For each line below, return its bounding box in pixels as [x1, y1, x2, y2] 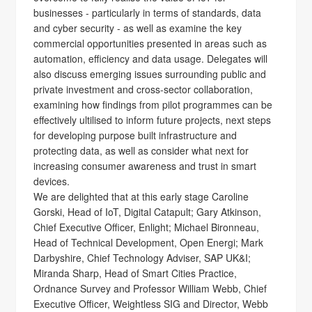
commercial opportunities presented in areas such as [33, 36, 267, 50]
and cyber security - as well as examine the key [33, 21, 242, 35]
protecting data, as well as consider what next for [33, 143, 249, 157]
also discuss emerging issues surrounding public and [33, 67, 267, 81]
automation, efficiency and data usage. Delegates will [33, 52, 268, 65]
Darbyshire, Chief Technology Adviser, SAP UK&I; [33, 251, 251, 265]
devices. [33, 174, 70, 188]
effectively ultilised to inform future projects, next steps [33, 113, 272, 127]
